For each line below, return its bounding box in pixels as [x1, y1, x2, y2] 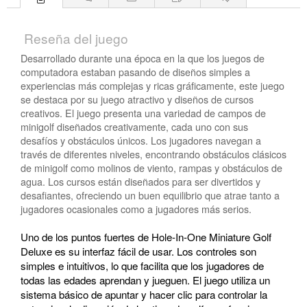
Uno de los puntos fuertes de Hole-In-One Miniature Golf [21, 229, 271, 244]
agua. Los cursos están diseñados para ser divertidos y [21, 173, 260, 188]
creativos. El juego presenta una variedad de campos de [21, 105, 266, 120]
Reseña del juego [24, 28, 128, 47]
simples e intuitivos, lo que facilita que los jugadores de [21, 258, 264, 273]
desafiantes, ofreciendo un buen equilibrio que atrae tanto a [21, 187, 280, 202]
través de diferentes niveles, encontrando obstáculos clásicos [21, 146, 286, 161]
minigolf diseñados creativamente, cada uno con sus [21, 119, 248, 134]
